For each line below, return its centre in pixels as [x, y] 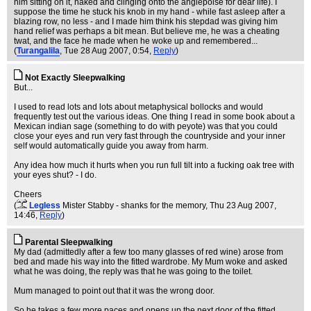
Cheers [28, 194]
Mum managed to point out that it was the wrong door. [114, 291]
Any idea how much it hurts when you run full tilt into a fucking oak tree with [154, 165]
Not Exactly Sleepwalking [75, 78]
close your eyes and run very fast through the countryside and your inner [150, 136]
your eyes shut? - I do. [55, 175]
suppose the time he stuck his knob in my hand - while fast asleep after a [150, 12]
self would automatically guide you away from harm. [111, 146]
